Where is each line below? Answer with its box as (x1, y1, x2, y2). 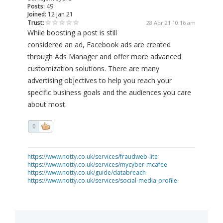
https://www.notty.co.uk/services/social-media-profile (27, 176, 177, 185)
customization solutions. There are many (27, 64, 159, 74)
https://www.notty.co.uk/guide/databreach (27, 168, 146, 177)
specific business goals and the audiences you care (27, 88, 191, 98)
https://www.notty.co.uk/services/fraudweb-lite (27, 152, 158, 161)
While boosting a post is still (27, 28, 117, 38)
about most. (27, 100, 67, 110)
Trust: (27, 18, 44, 27)
